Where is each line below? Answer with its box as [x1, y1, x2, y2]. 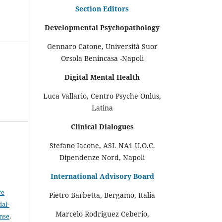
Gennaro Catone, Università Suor [47, 41, 158, 51]
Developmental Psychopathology [45, 22, 160, 32]
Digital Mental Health [64, 72, 140, 82]
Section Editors [75, 3, 129, 13]
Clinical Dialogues [70, 121, 134, 131]
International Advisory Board [50, 171, 154, 181]
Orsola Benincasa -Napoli [60, 53, 144, 63]
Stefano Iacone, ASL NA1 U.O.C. [49, 140, 155, 150]
